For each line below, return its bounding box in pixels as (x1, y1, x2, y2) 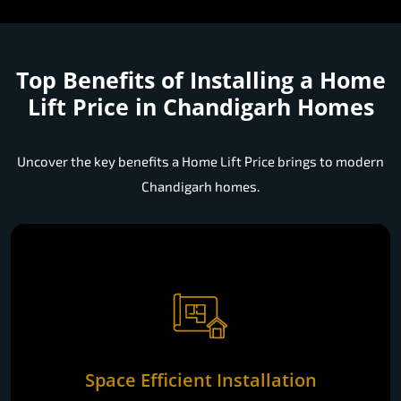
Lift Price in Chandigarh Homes (27, 91, 374, 123)
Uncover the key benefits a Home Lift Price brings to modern (17, 153, 384, 170)
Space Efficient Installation (84, 367, 317, 392)
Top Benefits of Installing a (15, 64, 320, 96)
